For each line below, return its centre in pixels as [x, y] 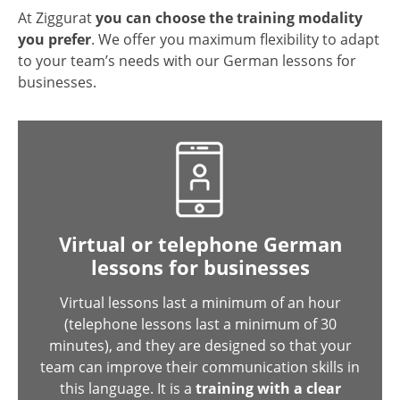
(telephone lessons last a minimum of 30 [200, 324]
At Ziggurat [57, 18]
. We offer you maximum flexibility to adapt [235, 39]
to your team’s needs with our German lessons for [187, 61]
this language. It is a [127, 388]
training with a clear [268, 388]
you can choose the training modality [229, 18]
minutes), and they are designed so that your [200, 346]
